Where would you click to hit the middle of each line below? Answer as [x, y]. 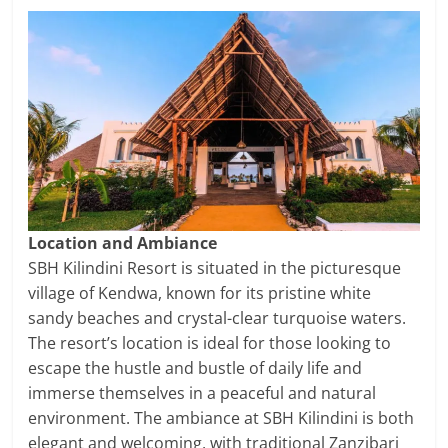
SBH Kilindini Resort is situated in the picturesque [215, 268]
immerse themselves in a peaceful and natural [202, 393]
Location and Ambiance [123, 243]
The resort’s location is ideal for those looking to [210, 343]
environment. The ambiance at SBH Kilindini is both [221, 418]
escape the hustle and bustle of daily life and [195, 368]
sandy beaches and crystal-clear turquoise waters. [217, 318]
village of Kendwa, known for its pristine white [200, 293]
